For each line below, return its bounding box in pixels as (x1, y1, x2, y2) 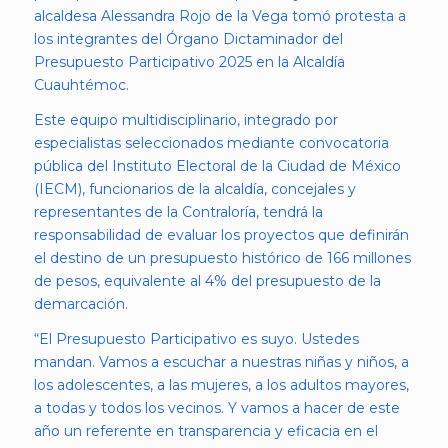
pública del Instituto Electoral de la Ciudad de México (33, 157, 401, 176)
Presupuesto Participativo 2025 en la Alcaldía (33, 53, 345, 72)
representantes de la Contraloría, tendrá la (33, 203, 323, 222)
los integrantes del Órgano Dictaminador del (33, 30, 343, 49)
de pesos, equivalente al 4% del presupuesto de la (33, 272, 381, 291)
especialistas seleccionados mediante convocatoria (33, 134, 389, 153)
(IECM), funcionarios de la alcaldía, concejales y (33, 180, 356, 199)
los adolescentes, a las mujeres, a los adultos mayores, (33, 376, 409, 395)
